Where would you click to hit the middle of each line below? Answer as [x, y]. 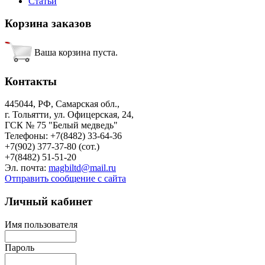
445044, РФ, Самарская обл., [62, 104]
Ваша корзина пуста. [76, 52]
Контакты [31, 81]
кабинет [70, 202]
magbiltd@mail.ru [82, 168]
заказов [70, 24]
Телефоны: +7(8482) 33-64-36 [63, 136]
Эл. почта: [27, 168]
